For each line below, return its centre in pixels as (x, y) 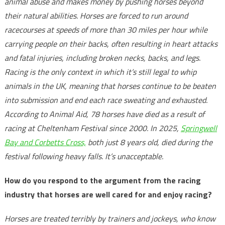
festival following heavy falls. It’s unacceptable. (84, 156)
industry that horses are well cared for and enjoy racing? (108, 194)
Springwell (199, 128)
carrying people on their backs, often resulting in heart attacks (111, 44)
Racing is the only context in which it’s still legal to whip (100, 72)
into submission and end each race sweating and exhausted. (106, 100)
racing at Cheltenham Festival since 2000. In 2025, (92, 128)
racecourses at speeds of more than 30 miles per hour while (106, 30)
